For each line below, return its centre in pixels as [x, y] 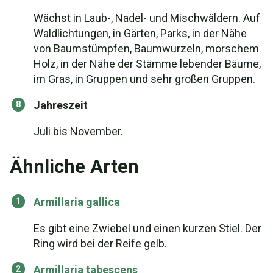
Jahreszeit [61, 105]
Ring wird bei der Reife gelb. [100, 243]
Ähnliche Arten [74, 167]
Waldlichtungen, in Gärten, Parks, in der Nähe [140, 33]
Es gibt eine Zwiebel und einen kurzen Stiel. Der [147, 228]
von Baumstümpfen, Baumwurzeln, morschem [146, 48]
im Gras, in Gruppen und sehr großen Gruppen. [144, 79]
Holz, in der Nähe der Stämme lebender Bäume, [147, 64]
